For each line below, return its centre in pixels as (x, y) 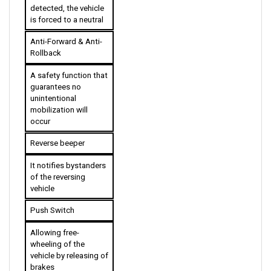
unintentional (53, 87)
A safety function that (69, 64)
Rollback (45, 42)
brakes (42, 255)
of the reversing (57, 165)
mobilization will (59, 98)
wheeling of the (57, 232)
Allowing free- (54, 221)
